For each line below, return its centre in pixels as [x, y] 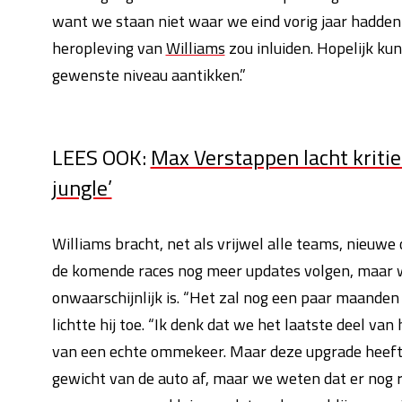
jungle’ [82, 188]
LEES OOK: [101, 157]
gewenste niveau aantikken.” [149, 75]
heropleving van [109, 48]
